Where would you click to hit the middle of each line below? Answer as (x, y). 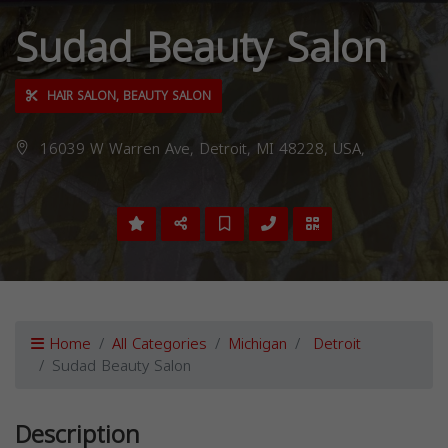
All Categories (159, 344)
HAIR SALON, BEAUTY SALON (127, 96)
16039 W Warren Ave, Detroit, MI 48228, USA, (200, 149)
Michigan (257, 344)
